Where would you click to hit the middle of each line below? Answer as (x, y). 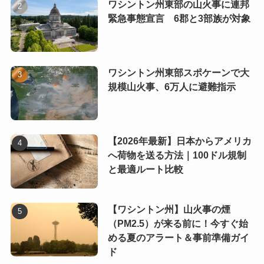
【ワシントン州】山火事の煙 (169, 209)
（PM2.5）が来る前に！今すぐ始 (178, 223)
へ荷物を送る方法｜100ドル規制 (177, 155)
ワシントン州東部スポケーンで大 (178, 72)
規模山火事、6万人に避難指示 (171, 87)
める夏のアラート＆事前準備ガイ (178, 237)
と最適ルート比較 (145, 169)
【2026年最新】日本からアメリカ (179, 141)
